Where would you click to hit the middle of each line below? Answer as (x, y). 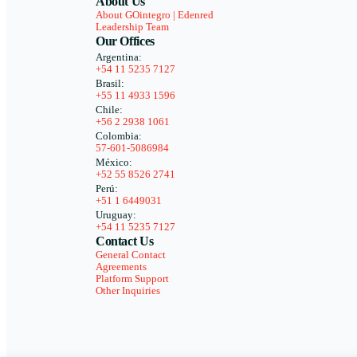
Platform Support (132, 279)
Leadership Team (132, 27)
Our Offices (125, 41)
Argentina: (119, 57)
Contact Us (125, 241)
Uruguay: (116, 215)
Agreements (121, 267)
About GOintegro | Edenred (155, 15)
